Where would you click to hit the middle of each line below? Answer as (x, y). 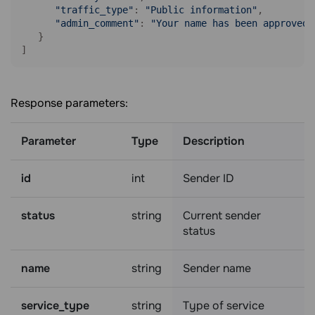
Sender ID (208, 178)
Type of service (224, 306)
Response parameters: (69, 103)
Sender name (217, 268)
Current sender (222, 216)
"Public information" (201, 10)
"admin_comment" (97, 23)
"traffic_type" (94, 10)
